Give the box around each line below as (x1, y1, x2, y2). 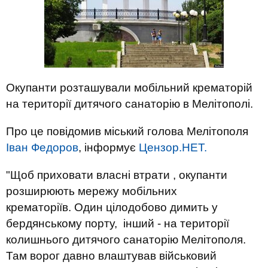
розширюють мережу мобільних (6, 185, 177, 197)
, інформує (78, 141, 139, 154)
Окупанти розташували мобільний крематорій (6, 81, 252, 94)
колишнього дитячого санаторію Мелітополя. (6, 233, 246, 246)
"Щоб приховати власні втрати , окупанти (6, 169, 227, 181)
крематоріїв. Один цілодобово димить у (6, 201, 218, 214)
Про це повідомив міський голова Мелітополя (6, 125, 248, 138)
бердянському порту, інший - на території (6, 217, 229, 230)
